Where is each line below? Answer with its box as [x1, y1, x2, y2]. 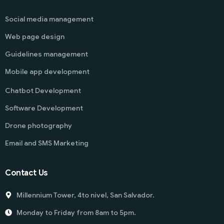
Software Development [5, 103, 83, 112]
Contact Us [5, 167, 48, 178]
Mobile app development [5, 66, 89, 76]
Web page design [5, 31, 64, 41]
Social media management [5, 14, 93, 23]
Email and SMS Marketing [5, 138, 88, 147]
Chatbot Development [5, 85, 81, 95]
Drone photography [5, 120, 72, 130]
